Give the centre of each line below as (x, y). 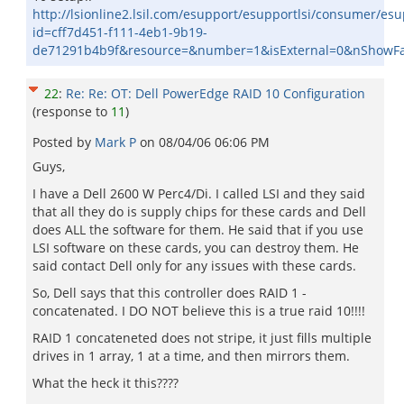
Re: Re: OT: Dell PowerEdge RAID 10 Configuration (216, 93)
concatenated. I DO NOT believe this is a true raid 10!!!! (199, 311)
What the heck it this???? (106, 383)
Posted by (64, 142)
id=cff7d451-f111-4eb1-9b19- (120, 32)
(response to (72, 111)
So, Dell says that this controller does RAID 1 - (170, 293)
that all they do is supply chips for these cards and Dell (199, 211)
